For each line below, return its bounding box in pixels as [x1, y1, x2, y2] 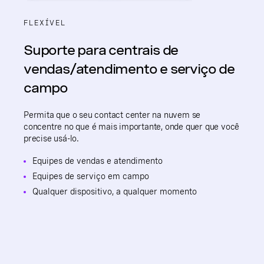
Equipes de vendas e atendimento [32, 156, 163, 166]
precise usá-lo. [24, 133, 80, 143]
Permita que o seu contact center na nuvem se [24, 110, 201, 120]
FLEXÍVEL [24, 18, 66, 27]
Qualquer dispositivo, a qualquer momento [32, 186, 197, 196]
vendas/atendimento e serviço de [24, 60, 235, 77]
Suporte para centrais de [24, 41, 179, 58]
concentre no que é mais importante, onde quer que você [24, 121, 240, 131]
